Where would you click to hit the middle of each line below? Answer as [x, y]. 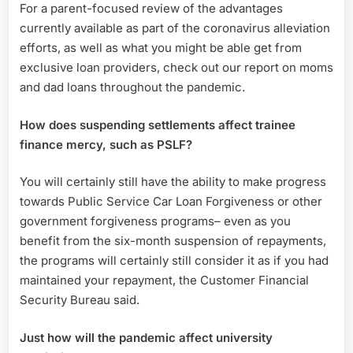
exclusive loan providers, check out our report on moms [176, 68]
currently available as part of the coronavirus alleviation [175, 28]
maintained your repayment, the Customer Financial [164, 281]
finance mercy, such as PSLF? [106, 144]
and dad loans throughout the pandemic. [132, 87]
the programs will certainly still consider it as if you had [174, 261]
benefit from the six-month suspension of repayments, [173, 241]
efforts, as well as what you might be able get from [161, 48]
